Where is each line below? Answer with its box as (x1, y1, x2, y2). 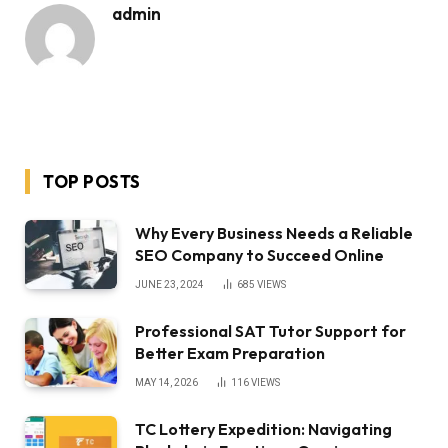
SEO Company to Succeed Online (135, 245, 384, 266)
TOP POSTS (43, 171, 141, 193)
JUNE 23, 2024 (135, 279, 204, 291)
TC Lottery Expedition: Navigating (135, 419, 392, 440)
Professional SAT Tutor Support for (135, 321, 406, 342)
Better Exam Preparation (135, 343, 325, 364)
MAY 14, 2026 (135, 377, 198, 389)
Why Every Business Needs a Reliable (135, 223, 413, 244)
